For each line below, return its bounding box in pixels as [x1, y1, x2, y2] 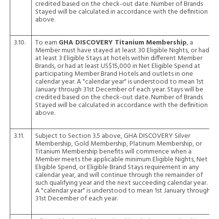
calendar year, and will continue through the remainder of [35, 170, 203, 181]
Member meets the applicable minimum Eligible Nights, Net [35, 154, 208, 165]
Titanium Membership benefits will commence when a [35, 146, 192, 157]
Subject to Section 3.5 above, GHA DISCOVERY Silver [35, 131, 190, 142]
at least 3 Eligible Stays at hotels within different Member [35, 53, 202, 64]
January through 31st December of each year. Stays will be [35, 84, 203, 95]
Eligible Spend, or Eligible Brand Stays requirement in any [35, 162, 199, 173]
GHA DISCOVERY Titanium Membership [59, 37, 187, 48]
